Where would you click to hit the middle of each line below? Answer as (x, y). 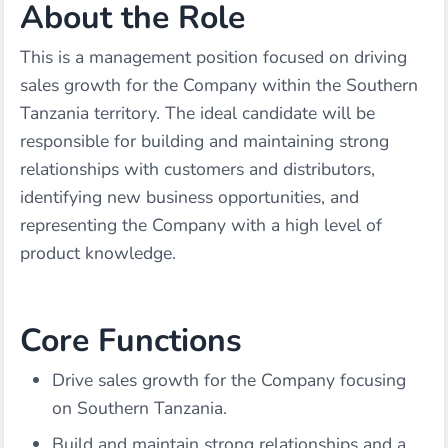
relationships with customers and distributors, (197, 169)
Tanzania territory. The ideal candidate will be (197, 113)
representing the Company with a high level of (201, 225)
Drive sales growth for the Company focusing (229, 380)
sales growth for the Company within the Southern (219, 85)
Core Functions (131, 340)
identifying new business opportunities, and (189, 197)
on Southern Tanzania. (139, 408)
